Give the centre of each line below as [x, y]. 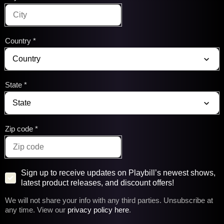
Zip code [19, 129]
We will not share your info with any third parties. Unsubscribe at [109, 200]
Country [18, 41]
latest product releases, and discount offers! [97, 183]
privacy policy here [98, 210]
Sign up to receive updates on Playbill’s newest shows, [118, 173]
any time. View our [36, 210]
